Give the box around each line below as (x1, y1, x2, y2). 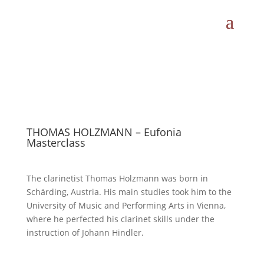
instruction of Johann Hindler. (26, 227, 144, 238)
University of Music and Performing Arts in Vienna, (26, 200, 226, 211)
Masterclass (26, 136, 85, 150)
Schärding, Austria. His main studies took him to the (26, 186, 232, 197)
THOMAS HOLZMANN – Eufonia (26, 125, 181, 139)
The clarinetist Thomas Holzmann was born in (26, 173, 208, 184)
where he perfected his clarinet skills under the (26, 213, 214, 225)
